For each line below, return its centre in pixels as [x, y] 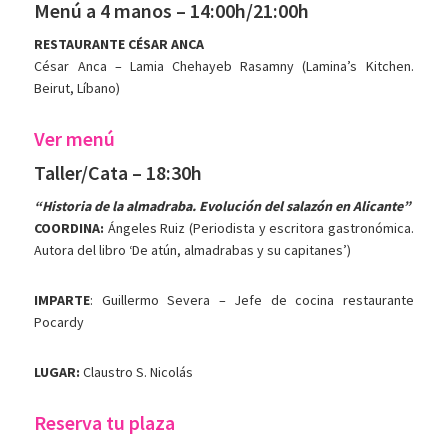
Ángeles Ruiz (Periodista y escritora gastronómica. [259, 228]
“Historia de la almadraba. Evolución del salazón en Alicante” [223, 206]
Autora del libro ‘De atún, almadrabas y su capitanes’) [193, 250]
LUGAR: [57, 372]
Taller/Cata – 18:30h [118, 173]
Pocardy [59, 322]
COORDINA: [69, 228]
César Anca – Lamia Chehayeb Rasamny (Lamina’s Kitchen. [224, 66]
